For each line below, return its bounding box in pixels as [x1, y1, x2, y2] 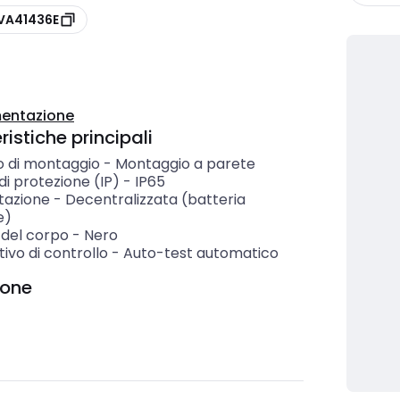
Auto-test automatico [122, 243, 279, 264]
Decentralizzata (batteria [64, 189, 246, 211]
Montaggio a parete [114, 154, 255, 175]
